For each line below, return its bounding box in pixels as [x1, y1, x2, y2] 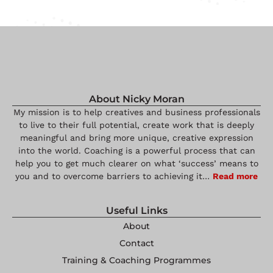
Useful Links [105, 204, 168, 216]
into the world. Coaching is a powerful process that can [18, 145, 255, 155]
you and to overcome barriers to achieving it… [15, 171, 213, 181]
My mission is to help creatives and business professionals [13, 107, 260, 117]
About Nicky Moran [88, 93, 185, 105]
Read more [213, 171, 258, 181]
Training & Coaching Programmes [62, 254, 211, 266]
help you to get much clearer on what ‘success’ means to [15, 158, 258, 168]
